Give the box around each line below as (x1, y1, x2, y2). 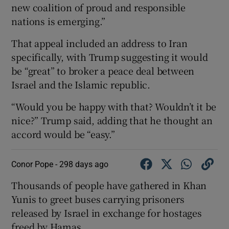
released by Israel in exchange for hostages (11, 206, 202, 220)
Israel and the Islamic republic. (11, 78, 151, 91)
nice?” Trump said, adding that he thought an (11, 113, 213, 127)
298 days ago (59, 160, 109, 169)
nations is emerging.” (11, 14, 106, 28)
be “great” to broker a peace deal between (11, 64, 195, 78)
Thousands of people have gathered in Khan (11, 178, 207, 192)
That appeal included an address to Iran (11, 36, 188, 50)
